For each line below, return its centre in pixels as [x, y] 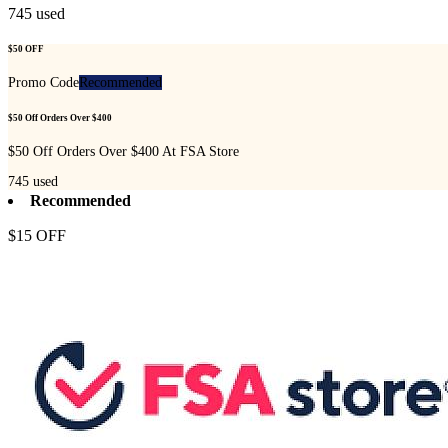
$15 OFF [37, 235]
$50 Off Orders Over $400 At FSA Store [123, 151]
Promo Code [43, 83]
